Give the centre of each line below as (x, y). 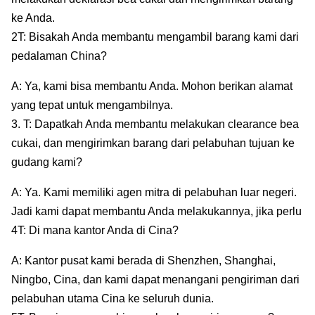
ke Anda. (33, 18)
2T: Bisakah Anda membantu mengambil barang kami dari (155, 37)
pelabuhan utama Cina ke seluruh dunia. (112, 299)
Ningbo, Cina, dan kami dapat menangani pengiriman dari (155, 280)
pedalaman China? (59, 56)
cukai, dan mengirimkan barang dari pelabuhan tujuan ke (153, 143)
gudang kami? (47, 162)
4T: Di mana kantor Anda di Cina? (95, 231)
